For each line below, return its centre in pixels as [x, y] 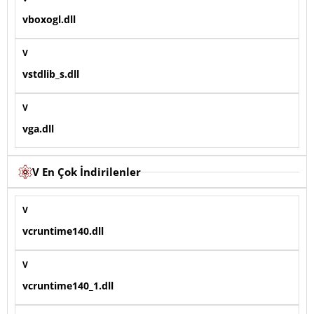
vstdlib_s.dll [51, 74]
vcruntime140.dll [63, 231]
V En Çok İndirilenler [87, 172]
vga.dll [38, 129]
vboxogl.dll [49, 20]
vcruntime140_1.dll [68, 286]
